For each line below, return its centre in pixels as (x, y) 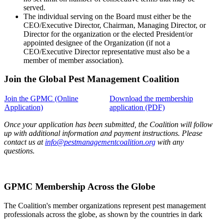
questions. (19, 151)
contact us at (24, 142)
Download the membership (151, 99)
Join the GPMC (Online (41, 99)
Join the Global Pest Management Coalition (92, 79)
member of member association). (74, 60)
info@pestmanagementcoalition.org (100, 142)
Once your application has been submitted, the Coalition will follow (108, 125)
